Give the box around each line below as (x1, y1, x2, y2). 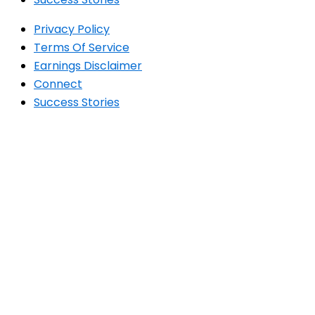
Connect (34, 76, 82, 92)
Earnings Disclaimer (34, 58, 142, 74)
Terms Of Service (34, 39, 129, 56)
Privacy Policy (34, 21, 110, 37)
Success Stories (34, 94, 120, 110)
